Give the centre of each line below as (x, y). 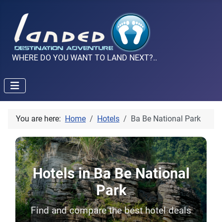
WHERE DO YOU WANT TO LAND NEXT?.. (84, 58)
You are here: (40, 119)
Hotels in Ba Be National (111, 174)
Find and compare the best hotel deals (111, 211)
